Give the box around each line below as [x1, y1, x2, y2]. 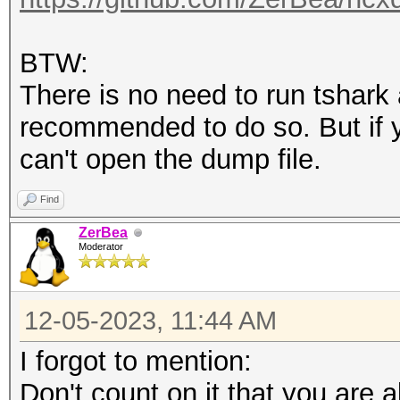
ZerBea [79, 225, 128, 240]
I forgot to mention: [20, 346, 252, 377]
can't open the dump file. [20, 144, 321, 175]
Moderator [79, 241, 123, 252]
